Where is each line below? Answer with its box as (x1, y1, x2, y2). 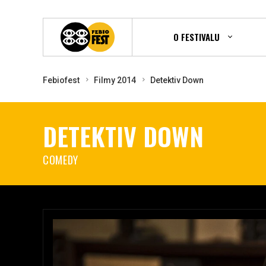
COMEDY (43, 151, 78, 167)
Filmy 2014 (94, 75, 136, 85)
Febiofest (43, 75, 80, 85)
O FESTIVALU (173, 30, 220, 43)
